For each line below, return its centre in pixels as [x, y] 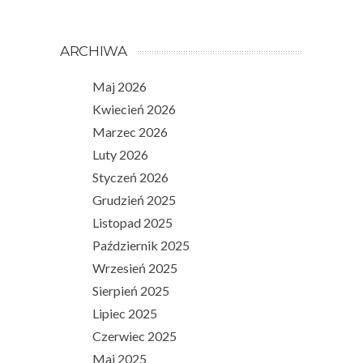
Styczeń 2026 [130, 177]
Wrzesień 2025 [135, 267]
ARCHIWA [94, 51]
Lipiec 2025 [125, 313]
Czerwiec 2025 [135, 335]
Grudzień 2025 [134, 199]
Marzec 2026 [130, 131]
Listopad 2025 [132, 222]
